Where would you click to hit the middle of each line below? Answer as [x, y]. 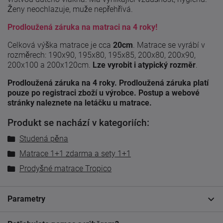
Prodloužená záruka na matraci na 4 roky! [82, 27]
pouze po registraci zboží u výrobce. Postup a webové [104, 93]
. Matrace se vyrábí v [169, 45]
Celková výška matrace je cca [60, 45]
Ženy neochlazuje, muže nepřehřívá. [70, 9]
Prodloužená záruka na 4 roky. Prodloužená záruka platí [108, 83]
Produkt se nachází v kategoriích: [78, 123]
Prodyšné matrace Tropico [65, 169]
